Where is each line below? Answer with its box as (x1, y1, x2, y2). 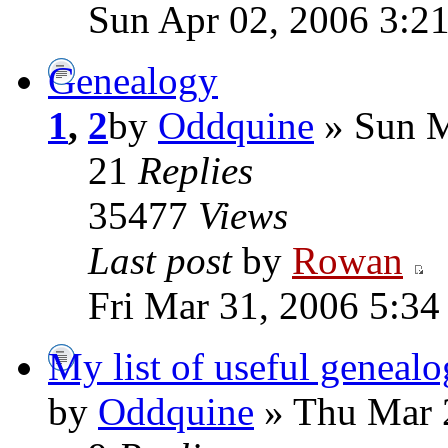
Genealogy (48, 59, 218, 102)
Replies (138, 149, 253, 192)
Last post (88, 239, 242, 282)
